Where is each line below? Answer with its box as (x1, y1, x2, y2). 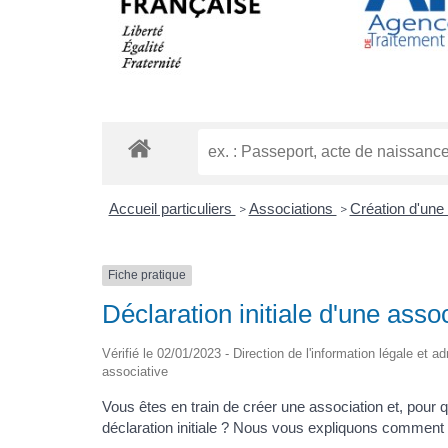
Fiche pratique (108, 268, 186, 283)
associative (102, 363, 168, 379)
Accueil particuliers (108, 200, 236, 218)
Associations (248, 200, 337, 218)
